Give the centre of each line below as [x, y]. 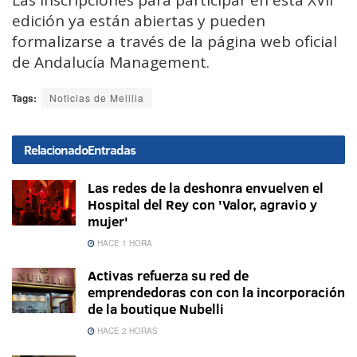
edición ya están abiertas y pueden [139, 21]
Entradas [112, 150]
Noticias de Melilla [97, 98]
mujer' [108, 222]
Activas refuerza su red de [168, 276]
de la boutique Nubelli [156, 309]
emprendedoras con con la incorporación [216, 292]
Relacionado [56, 150]
